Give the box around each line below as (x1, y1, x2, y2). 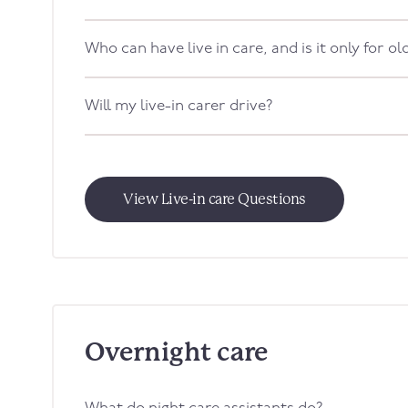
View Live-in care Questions (123, 190, 306, 208)
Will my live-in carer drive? (85, 98, 273, 114)
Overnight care (85, 337, 268, 367)
